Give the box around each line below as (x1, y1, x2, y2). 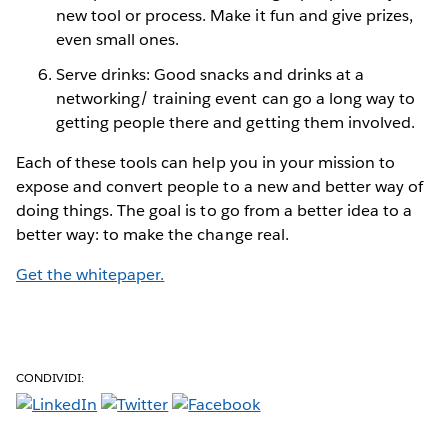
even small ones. (56, 29, 180, 51)
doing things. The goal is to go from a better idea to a (16, 200, 413, 222)
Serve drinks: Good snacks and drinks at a (56, 64, 364, 86)
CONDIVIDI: (16, 369, 85, 387)
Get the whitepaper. (16, 264, 165, 286)
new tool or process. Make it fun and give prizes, (56, 5, 413, 27)
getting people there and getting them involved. (56, 112, 415, 134)
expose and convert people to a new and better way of (16, 176, 423, 198)
